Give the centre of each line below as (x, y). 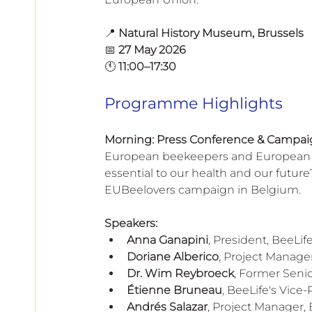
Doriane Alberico (173, 256)
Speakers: (131, 223)
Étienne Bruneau (174, 290)
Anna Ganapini (167, 240)
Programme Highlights (194, 103)
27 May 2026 (152, 49)
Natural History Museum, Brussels (211, 33)
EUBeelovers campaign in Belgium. (203, 189)
